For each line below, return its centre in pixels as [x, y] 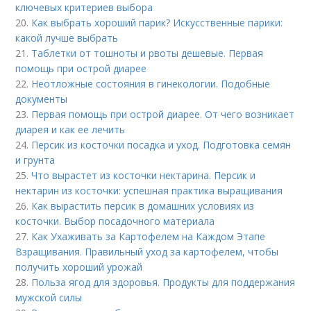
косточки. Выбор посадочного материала [115, 221]
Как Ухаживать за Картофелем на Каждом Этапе [149, 236]
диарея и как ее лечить [70, 129]
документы [42, 99]
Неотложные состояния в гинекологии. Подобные [151, 83]
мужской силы [49, 297]
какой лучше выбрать [67, 37]
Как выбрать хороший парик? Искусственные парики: [157, 22]
